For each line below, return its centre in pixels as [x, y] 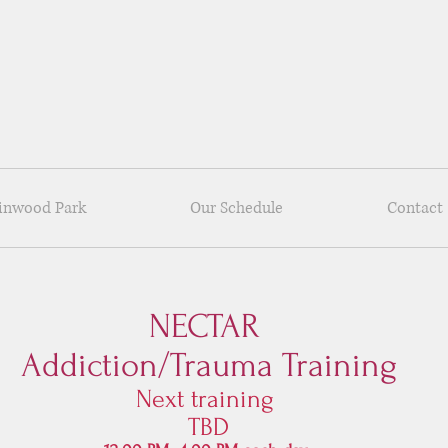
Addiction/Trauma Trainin [200, 365]
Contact [415, 207]
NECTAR [208, 326]
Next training [208, 398]
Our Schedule [236, 207]
